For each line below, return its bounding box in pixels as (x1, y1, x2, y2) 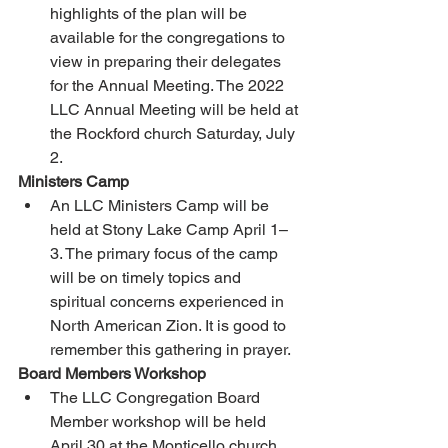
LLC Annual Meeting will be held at (50, 100, 302, 120)
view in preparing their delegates (50, 52, 285, 72)
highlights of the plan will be (50, 4, 251, 24)
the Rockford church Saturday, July (50, 124, 299, 144)
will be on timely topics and (50, 268, 245, 288)
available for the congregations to (50, 28, 289, 48)
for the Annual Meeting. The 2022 (50, 76, 288, 96)
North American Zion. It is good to (50, 316, 290, 336)
